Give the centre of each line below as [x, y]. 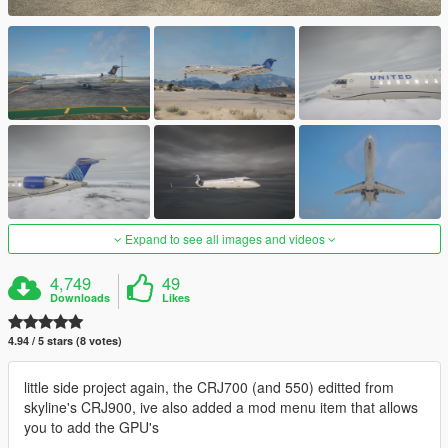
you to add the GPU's [91, 427]
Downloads [80, 298]
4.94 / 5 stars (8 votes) [65, 341]
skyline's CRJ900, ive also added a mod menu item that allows [221, 407]
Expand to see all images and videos [224, 239]
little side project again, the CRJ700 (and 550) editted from [209, 387]
